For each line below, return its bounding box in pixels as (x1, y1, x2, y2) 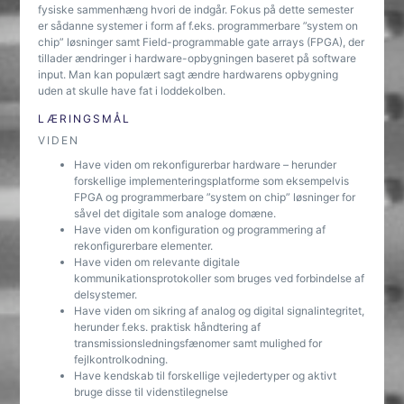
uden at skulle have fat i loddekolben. (38, 84, 226, 97)
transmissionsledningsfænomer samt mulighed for (74, 336, 323, 350)
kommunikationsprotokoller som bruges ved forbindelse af (74, 271, 365, 285)
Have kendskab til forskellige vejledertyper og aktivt (74, 369, 337, 382)
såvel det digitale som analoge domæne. (74, 207, 277, 220)
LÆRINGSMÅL (38, 112, 132, 125)
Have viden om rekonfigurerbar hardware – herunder (74, 158, 337, 171)
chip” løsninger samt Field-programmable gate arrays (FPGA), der (38, 35, 365, 49)
